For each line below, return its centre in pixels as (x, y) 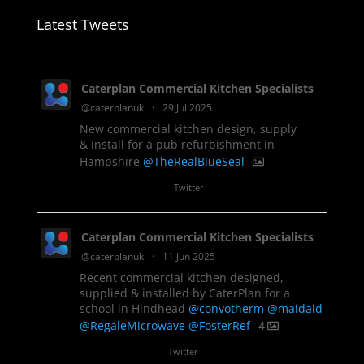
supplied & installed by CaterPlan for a (184, 292)
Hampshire (111, 161)
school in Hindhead (134, 308)
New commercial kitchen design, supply (188, 128)
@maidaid (295, 308)
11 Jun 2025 (188, 256)
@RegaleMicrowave (132, 326)
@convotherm (226, 308)
